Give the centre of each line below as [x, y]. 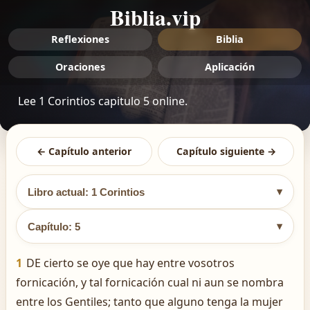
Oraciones [80, 67]
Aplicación [230, 67]
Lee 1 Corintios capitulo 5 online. [103, 101]
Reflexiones [80, 39]
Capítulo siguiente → [226, 151]
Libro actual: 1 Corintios [86, 192]
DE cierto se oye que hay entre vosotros [130, 263]
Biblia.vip [155, 17]
